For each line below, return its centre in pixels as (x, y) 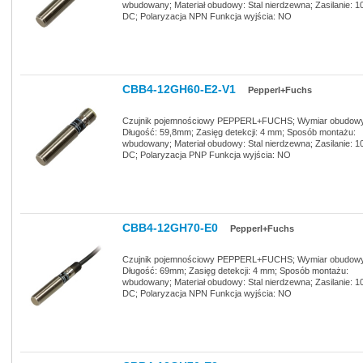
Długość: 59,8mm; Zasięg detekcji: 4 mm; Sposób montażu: (239, 132)
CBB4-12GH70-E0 (170, 228)
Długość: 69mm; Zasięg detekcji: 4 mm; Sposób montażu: (235, 270)
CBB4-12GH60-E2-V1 (179, 89)
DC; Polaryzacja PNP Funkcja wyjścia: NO (207, 154)
